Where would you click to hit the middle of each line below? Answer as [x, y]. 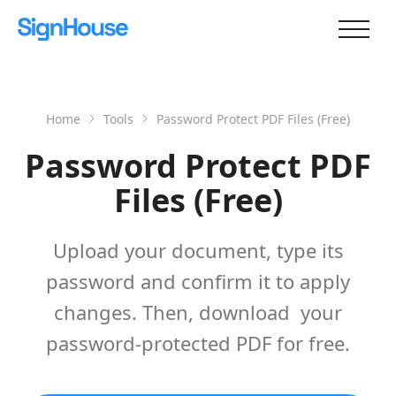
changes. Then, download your [198, 312]
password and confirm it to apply [198, 281]
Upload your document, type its [198, 250]
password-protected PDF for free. [198, 343]
